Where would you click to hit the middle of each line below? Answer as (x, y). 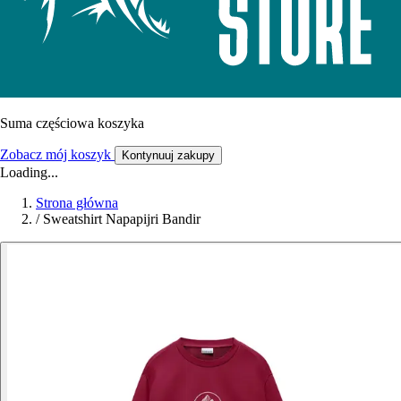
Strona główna (77, 203)
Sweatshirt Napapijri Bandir (122, 219)
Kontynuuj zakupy (168, 156)
